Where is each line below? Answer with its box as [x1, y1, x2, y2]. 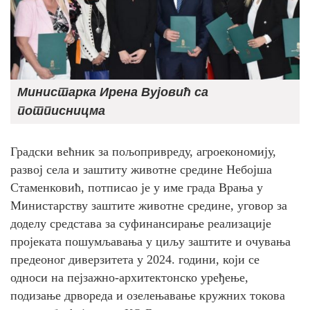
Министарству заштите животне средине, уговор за [10, 198, 287, 212]
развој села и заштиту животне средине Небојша [10, 162, 272, 176]
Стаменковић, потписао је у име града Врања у [10, 180, 263, 194]
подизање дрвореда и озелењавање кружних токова [10, 288, 285, 302]
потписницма [17, 103, 105, 118]
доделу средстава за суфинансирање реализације [10, 216, 271, 230]
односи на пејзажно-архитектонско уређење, [10, 270, 248, 284]
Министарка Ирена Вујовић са [17, 84, 208, 99]
